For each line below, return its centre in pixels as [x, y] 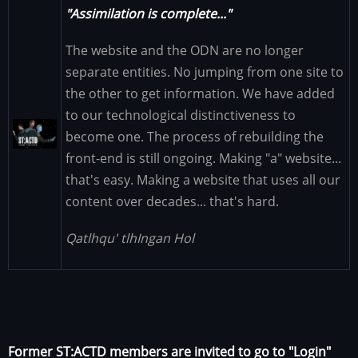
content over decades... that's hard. [174, 202]
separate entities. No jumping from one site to [205, 72]
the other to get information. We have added [200, 94]
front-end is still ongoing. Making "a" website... [203, 159]
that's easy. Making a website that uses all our [203, 180]
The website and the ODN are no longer [185, 51]
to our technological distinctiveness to [181, 115]
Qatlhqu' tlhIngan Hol [130, 239]
